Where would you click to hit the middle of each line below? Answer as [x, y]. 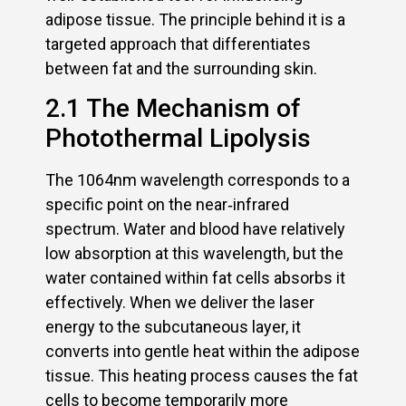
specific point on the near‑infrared [167, 205]
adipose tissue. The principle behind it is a [195, 20]
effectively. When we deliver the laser [180, 303]
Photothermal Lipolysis [178, 139]
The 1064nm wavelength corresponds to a [198, 180]
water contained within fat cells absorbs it [195, 278]
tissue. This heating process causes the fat [202, 376]
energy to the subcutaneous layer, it [173, 327]
